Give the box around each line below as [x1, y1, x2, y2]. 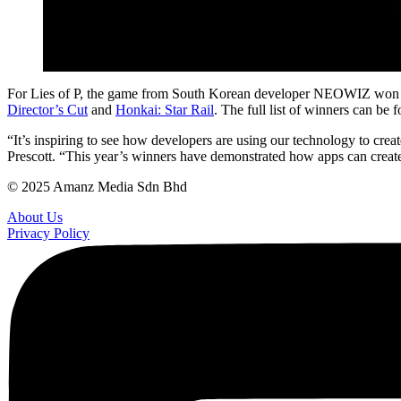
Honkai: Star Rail [115, 101, 214, 117]
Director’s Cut [7, 101, 88, 117]
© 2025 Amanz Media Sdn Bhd [7, 178, 187, 194]
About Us [7, 209, 63, 225]
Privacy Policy [7, 225, 90, 241]
